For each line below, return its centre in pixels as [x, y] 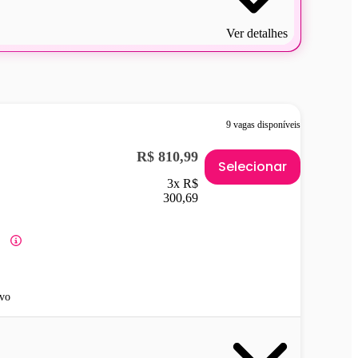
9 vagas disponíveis [263, 125]
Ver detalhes [257, 33]
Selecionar [253, 167]
